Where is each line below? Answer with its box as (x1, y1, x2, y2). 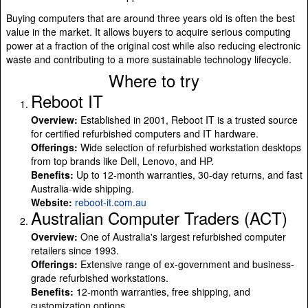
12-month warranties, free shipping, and (74, 284, 250, 298)
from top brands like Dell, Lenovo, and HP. (31, 153, 214, 168)
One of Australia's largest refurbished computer (78, 229, 286, 243)
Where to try (109, 67, 199, 92)
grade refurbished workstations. (31, 270, 168, 285)
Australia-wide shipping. (31, 181, 134, 195)
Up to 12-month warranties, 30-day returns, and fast (74, 167, 302, 181)
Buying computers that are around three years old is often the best (6, 10, 295, 25)
